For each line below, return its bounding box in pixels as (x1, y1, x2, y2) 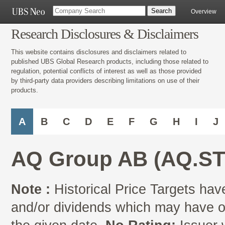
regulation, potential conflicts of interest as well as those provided (11, 67, 201, 75)
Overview (191, 8, 216, 15)
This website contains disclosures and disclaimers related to (11, 48, 186, 56)
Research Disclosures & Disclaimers (11, 26, 198, 42)
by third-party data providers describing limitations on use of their (11, 76, 199, 84)
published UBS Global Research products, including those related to (11, 57, 208, 65)
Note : (11, 182, 50, 197)
